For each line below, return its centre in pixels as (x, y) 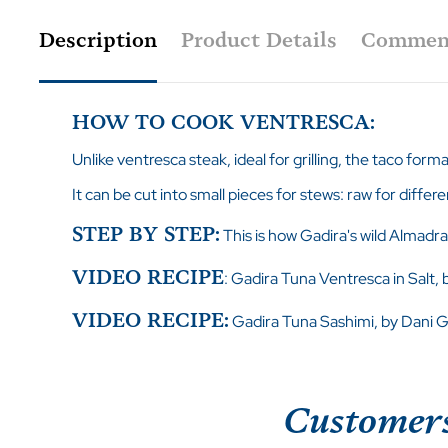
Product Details (258, 39)
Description (97, 39)
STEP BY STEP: (145, 234)
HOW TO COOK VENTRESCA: (223, 121)
